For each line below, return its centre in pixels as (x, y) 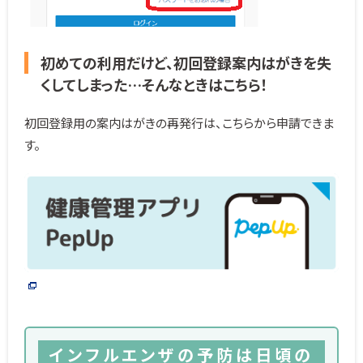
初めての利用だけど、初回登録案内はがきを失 (186, 62)
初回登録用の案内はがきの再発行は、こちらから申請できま (179, 122)
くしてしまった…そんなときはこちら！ (154, 84)
